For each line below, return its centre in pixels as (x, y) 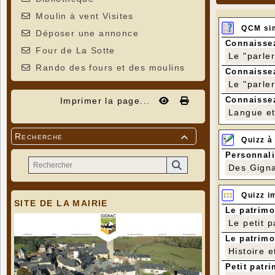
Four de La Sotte (76, 51)
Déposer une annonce (87, 33)
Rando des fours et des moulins (110, 68)
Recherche (39, 137)
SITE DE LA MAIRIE (61, 203)
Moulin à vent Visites (85, 16)
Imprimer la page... (105, 101)
